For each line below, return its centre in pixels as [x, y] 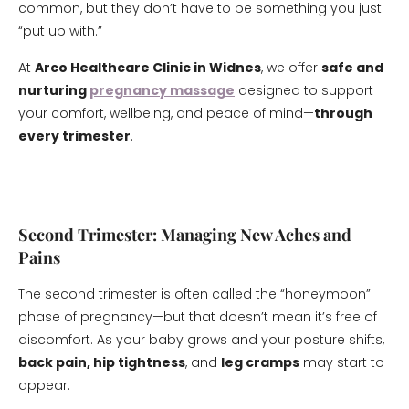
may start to [342, 362]
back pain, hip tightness [102, 362]
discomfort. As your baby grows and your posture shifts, [201, 340]
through [343, 113]
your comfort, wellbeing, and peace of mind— [166, 113]
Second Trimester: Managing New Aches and [185, 235]
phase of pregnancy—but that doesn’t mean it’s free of [198, 317]
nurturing [54, 90]
